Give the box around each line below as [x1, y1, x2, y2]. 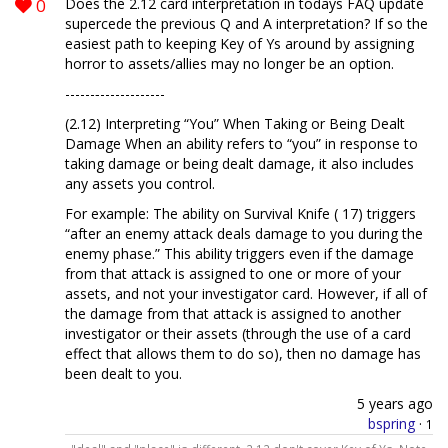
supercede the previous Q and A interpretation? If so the [65, 14, 428, 34]
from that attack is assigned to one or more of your [65, 264, 401, 284]
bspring [368, 414, 415, 434]
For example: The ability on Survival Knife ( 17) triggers [65, 204, 416, 224]
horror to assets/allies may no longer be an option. [65, 54, 394, 74]
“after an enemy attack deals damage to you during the [65, 224, 423, 244]
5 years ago [357, 394, 433, 414]
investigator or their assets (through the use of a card [65, 324, 411, 344]
